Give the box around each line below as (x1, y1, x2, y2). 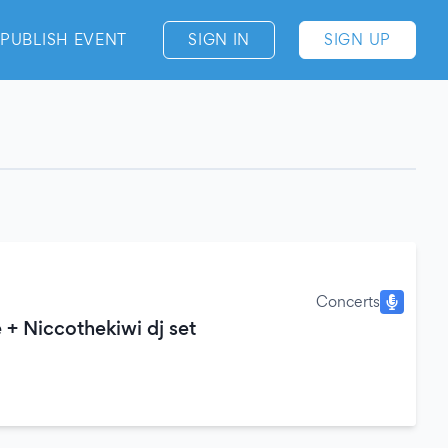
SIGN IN (188, 30, 251, 49)
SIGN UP (324, 30, 391, 49)
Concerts (316, 292, 380, 311)
